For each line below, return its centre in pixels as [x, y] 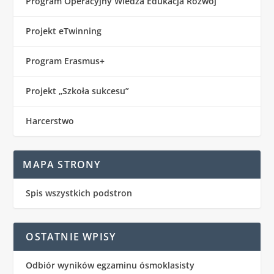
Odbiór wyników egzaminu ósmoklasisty [110, 265]
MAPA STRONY [62, 165]
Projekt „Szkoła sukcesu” [78, 91]
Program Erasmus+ [65, 61]
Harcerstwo [50, 121]
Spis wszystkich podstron [79, 193]
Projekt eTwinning [64, 31]
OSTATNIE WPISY [71, 237]
